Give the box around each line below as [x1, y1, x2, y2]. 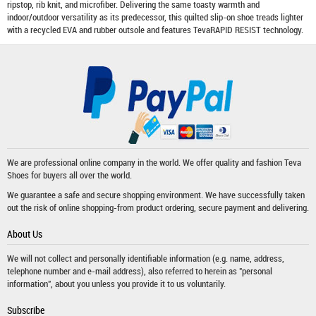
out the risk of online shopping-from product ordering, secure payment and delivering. [7, 201, 309, 214]
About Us [7, 227, 42, 241]
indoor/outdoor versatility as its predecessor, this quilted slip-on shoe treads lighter [7, 11, 303, 23]
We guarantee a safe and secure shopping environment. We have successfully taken [7, 188, 305, 201]
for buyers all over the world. [29, 169, 132, 181]
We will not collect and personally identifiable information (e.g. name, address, [7, 252, 284, 265]
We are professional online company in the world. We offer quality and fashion [7, 156, 284, 169]
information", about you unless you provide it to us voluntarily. [7, 277, 226, 290]
